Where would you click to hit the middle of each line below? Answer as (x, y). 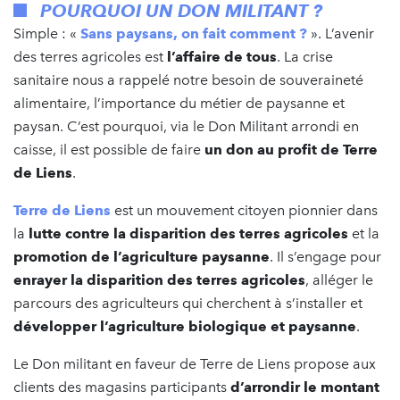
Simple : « (47, 33)
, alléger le (339, 279)
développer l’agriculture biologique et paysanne (185, 326)
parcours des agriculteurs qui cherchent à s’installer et (188, 303)
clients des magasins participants (122, 387)
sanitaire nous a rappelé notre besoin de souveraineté (188, 79)
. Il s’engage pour (325, 256)
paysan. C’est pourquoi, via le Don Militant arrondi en (186, 126)
